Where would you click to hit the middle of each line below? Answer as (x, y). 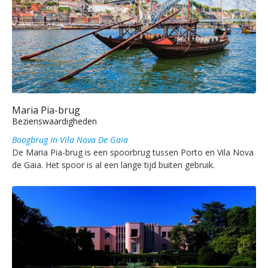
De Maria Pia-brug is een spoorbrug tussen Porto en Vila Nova (133, 153)
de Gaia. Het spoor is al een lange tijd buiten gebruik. (113, 165)
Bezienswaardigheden (54, 121)
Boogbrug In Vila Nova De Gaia (70, 140)
